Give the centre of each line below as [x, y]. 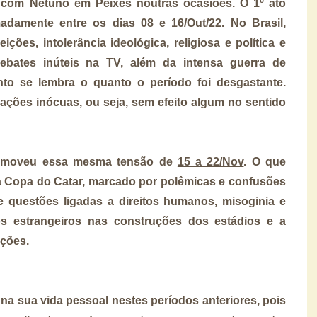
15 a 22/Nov [211, 161]
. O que [265, 161]
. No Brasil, [254, 23]
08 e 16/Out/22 [181, 23]
